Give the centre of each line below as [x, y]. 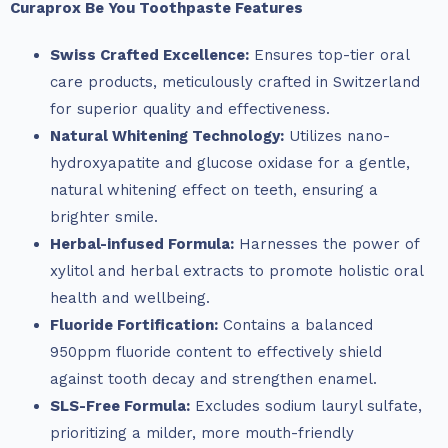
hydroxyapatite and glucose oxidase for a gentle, [230, 163]
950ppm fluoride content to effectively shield [216, 352]
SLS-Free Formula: [120, 406]
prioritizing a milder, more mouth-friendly [202, 433]
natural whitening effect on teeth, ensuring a [214, 190]
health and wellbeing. [130, 298]
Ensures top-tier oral [329, 55]
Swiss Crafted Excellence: [149, 55]
